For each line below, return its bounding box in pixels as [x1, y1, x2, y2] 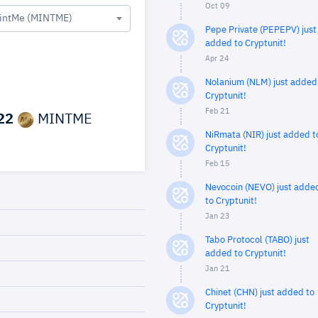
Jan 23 [205, 212, 230, 220]
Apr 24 [205, 55, 229, 62]
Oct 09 [205, 2, 230, 10]
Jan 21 [205, 265, 230, 273]
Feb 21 [205, 107, 230, 115]
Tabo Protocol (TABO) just [205, 236, 309, 245]
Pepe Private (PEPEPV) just [205, 26, 317, 35]
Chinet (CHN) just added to [205, 288, 314, 297]
